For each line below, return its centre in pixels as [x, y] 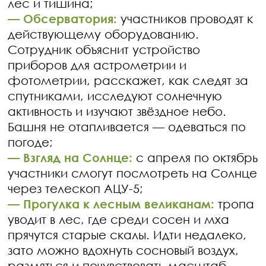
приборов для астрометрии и [97, 65]
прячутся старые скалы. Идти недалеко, [127, 235]
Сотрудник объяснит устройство [104, 49]
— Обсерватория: [63, 18]
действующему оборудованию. [104, 34]
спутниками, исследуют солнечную [115, 96]
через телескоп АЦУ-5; [76, 188]
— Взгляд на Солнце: [72, 157]
